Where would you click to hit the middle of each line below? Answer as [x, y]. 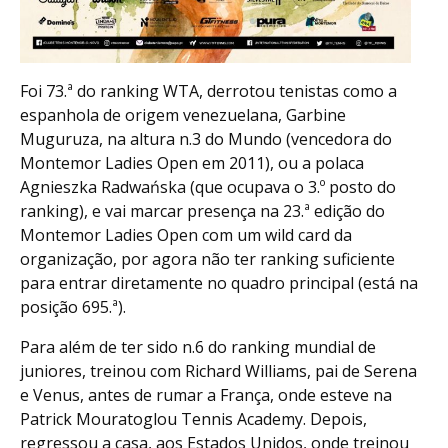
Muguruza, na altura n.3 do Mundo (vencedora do [206, 139]
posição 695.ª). [73, 307]
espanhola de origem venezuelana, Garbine [183, 115]
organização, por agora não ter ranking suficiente [207, 259]
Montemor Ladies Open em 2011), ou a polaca [192, 163]
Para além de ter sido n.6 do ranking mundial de [198, 347]
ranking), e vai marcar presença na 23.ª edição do [202, 211]
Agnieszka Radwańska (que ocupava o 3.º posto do [208, 187]
